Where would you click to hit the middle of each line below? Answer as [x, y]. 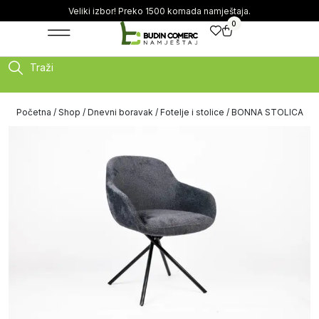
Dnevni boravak [120, 112]
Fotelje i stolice [192, 112]
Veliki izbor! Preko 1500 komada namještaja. [159, 11]
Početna [33, 112]
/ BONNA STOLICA [263, 112]
